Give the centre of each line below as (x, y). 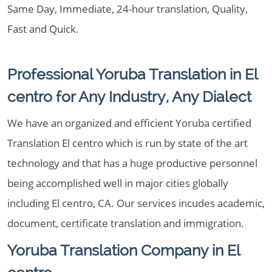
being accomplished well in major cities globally (118, 183)
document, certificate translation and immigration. (126, 223)
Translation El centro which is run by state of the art (127, 143)
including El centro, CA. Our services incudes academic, (136, 203)
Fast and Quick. (43, 29)
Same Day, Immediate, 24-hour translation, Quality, (127, 9)
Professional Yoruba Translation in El (132, 74)
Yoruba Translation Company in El (124, 250)
